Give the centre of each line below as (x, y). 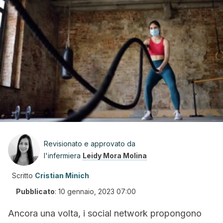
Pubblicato (35, 191)
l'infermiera (63, 156)
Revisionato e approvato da (90, 144)
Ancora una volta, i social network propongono (105, 213)
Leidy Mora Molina (115, 156)
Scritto (22, 175)
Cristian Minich (62, 175)
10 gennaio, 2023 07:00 (97, 191)
